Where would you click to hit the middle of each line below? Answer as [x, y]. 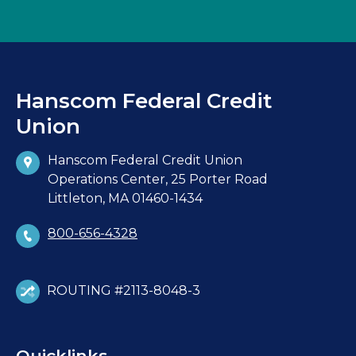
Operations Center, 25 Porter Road [158, 179]
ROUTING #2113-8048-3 [122, 291]
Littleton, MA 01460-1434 [125, 198]
